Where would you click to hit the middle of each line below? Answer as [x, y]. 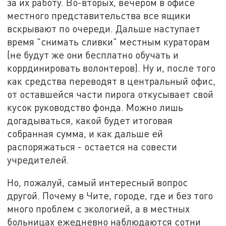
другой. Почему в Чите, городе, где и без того [110, 196]
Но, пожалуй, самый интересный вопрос [98, 183]
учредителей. [38, 159]
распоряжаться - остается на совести [92, 146]
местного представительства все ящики [99, 15]
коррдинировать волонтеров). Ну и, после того [111, 68]
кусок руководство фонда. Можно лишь [95, 107]
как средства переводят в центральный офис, [111, 81]
